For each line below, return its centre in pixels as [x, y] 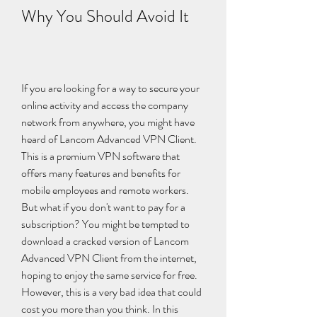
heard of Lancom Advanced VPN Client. [109, 139]
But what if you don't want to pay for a [103, 207]
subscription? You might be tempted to [105, 224]
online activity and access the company [105, 105]
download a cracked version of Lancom [105, 241]
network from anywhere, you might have [108, 122]
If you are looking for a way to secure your [110, 88]
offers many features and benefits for [101, 173]
